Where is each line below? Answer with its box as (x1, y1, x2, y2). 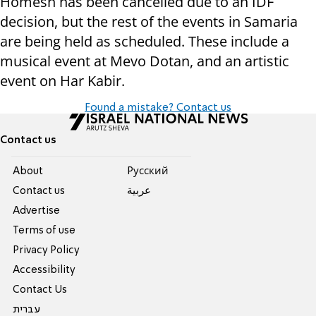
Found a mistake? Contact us (85, 102, 231, 114)
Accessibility (13, 265, 76, 276)
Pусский (126, 166, 169, 177)
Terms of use (13, 226, 76, 236)
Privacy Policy (13, 245, 80, 256)
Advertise (13, 206, 61, 217)
